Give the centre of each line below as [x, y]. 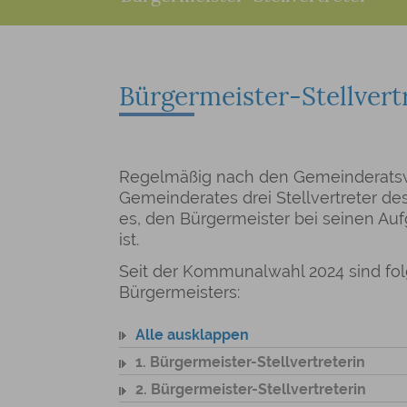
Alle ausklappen [192, 335]
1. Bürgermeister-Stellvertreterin [250, 362]
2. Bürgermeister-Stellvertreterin [251, 389]
